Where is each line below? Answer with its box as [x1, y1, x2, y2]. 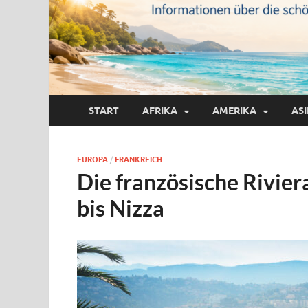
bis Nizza [77, 195, 164, 222]
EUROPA [77, 155, 108, 165]
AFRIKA [142, 104, 177, 116]
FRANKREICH [115, 155, 162, 165]
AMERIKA [212, 104, 256, 116]
